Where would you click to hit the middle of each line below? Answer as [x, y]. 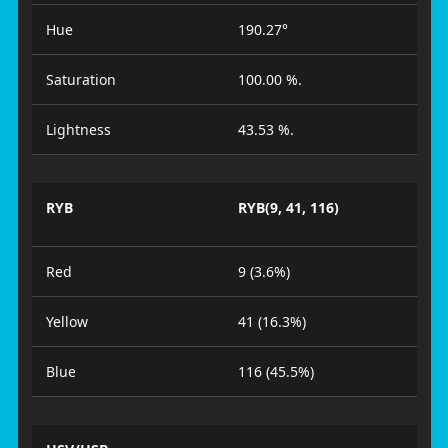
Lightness [78, 129]
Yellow [66, 321]
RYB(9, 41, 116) [288, 207]
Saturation [80, 79]
